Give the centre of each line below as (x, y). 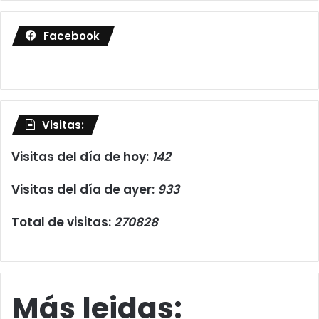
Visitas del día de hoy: (82, 156)
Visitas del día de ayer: (84, 189)
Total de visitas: (63, 222)
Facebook (72, 36)
